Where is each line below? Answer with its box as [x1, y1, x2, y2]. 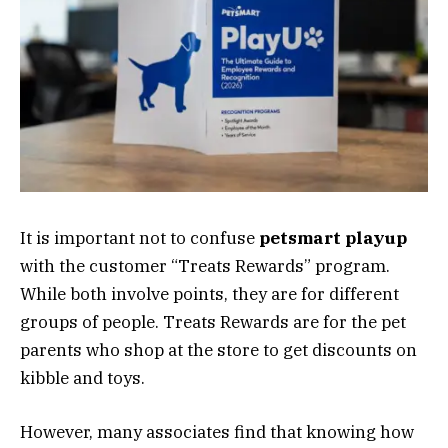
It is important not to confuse [20, 226, 259, 249]
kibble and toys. [20, 366, 145, 389]
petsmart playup [259, 226, 407, 249]
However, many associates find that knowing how [20, 421, 414, 444]
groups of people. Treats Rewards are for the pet [20, 310, 406, 333]
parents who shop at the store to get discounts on [20, 338, 417, 361]
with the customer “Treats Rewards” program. [20, 254, 390, 277]
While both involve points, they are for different [20, 282, 399, 305]
